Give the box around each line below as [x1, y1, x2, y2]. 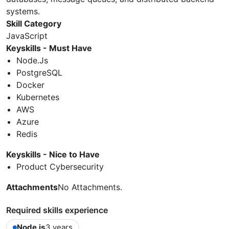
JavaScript [6, 31, 48, 41]
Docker [16, 80, 44, 90]
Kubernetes [16, 92, 59, 103]
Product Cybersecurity [16, 162, 104, 172]
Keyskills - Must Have [6, 43, 92, 54]
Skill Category [6, 18, 61, 29]
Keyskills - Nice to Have [6, 149, 100, 160]
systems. [6, 6, 40, 17]
